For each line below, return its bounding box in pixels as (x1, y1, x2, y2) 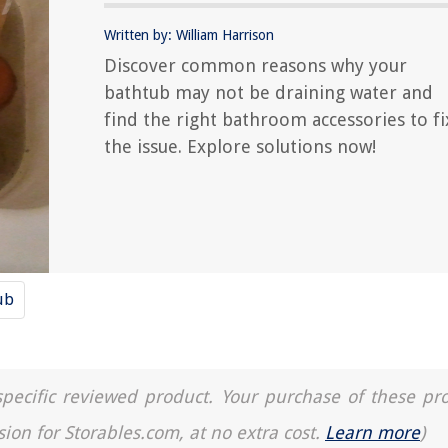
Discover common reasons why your (104, 55, 407, 76)
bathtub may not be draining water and (104, 82, 433, 103)
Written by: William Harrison (104, 27, 274, 43)
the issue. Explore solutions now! (104, 136, 376, 157)
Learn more (325, 422, 420, 443)
